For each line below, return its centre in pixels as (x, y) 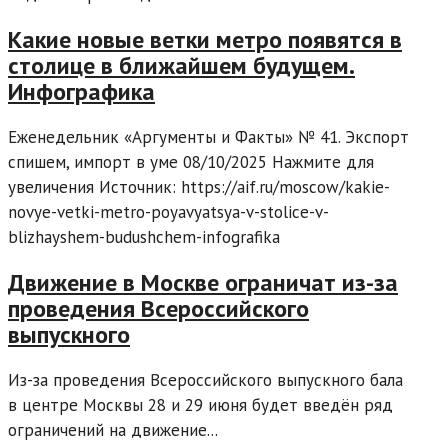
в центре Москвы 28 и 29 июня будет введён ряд (200, 404)
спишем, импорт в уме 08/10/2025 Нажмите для (191, 161)
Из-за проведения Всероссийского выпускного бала (205, 379)
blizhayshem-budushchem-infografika (144, 236)
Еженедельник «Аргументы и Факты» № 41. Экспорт (208, 136)
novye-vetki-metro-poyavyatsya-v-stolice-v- (168, 211)
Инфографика (81, 91)
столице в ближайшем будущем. (181, 65)
